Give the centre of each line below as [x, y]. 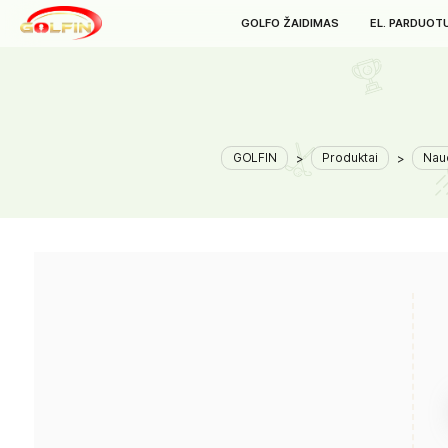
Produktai [411, 186]
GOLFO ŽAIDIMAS [341, 27]
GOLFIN [300, 186]
